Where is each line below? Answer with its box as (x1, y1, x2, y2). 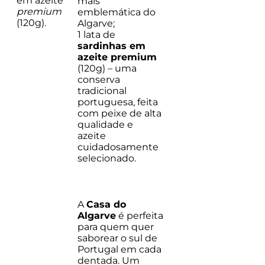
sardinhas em (77, 40, 146, 51)
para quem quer (77, 221, 154, 232)
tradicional (77, 85, 127, 96)
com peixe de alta (77, 107, 161, 119)
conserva (77, 73, 120, 85)
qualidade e (77, 118, 133, 130)
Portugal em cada (77, 243, 161, 255)
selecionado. (77, 152, 136, 164)
